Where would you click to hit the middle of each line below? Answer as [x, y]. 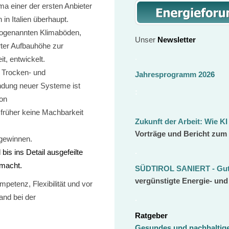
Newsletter [177, 39]
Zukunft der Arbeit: [170, 121]
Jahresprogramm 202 [173, 74]
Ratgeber [151, 215]
